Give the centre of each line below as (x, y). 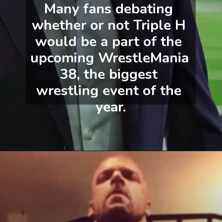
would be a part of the (109, 42)
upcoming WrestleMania (109, 58)
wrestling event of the (109, 91)
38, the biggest (109, 74)
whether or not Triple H (109, 25)
